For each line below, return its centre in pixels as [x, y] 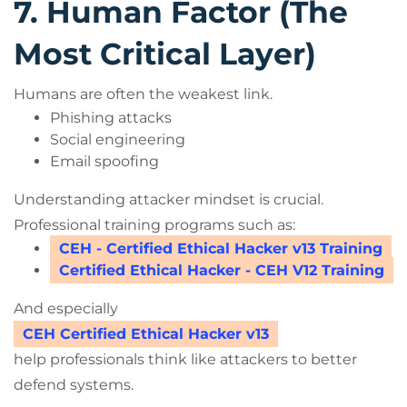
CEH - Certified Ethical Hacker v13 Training [221, 248]
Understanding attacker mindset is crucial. [169, 199]
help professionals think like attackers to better [185, 359]
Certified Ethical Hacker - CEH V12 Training [222, 270]
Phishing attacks [111, 118]
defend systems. [74, 385]
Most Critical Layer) [165, 54]
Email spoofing [104, 161]
